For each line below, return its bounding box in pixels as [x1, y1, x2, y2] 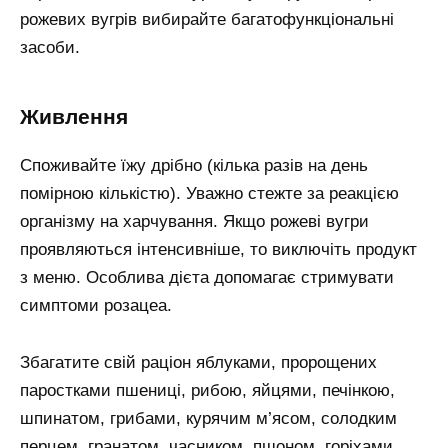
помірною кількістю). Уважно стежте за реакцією [20, 184, 399, 204]
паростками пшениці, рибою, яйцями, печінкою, [20, 381, 395, 401]
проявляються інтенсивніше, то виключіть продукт [20, 240, 417, 260]
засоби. [20, 37, 80, 57]
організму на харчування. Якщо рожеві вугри [20, 212, 369, 232]
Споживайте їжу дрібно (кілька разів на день [20, 156, 368, 176]
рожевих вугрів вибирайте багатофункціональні [20, 9, 394, 29]
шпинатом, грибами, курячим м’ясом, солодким [20, 409, 397, 429]
